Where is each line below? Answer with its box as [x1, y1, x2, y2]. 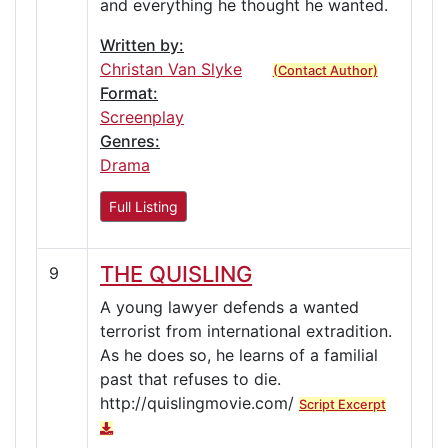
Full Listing [109, 197, 178, 215]
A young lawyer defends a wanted [100, 296, 359, 317]
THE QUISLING [100, 260, 252, 287]
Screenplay [100, 106, 184, 127]
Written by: [100, 34, 184, 55]
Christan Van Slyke [100, 58, 242, 79]
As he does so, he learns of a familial [100, 344, 378, 365]
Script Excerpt [299, 396, 386, 412]
